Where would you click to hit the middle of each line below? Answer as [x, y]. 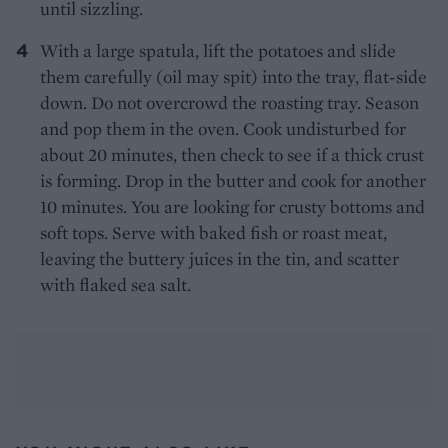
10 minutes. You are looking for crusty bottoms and [232, 207]
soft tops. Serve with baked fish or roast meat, [213, 233]
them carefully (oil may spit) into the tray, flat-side [233, 77]
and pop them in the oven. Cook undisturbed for [223, 129]
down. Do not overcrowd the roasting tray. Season [229, 103]
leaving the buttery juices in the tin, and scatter [219, 259]
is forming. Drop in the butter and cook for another [233, 181]
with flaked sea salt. [115, 285]
